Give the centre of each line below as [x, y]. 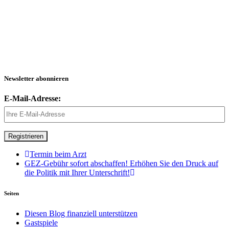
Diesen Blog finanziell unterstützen [81, 213]
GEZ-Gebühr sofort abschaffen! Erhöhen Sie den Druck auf [121, 163]
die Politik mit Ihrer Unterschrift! [77, 172]
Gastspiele [41, 222]
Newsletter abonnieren [36, 78]
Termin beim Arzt [58, 154]
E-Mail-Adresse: [32, 98]
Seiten [12, 193]
